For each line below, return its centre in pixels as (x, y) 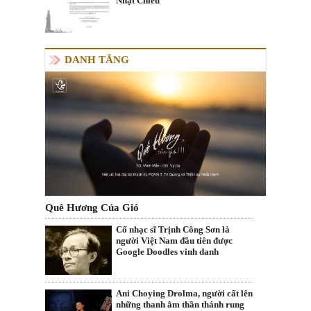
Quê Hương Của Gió (92, 208)
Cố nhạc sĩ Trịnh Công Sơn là (173, 230)
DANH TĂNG (97, 60)
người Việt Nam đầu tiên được (174, 241)
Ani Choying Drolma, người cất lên (184, 293)
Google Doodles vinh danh (167, 252)
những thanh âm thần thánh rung (180, 304)
